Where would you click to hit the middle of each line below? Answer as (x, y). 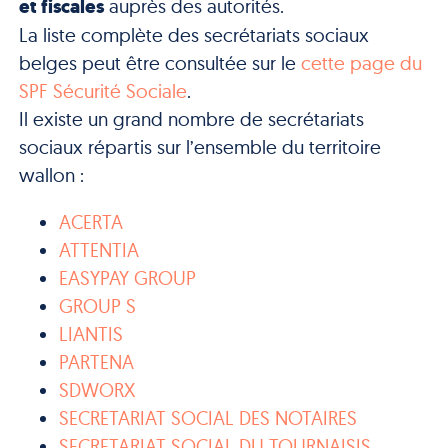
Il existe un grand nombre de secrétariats (191, 118)
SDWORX (96, 389)
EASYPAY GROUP (127, 277)
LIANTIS (90, 333)
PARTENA (96, 361)
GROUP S (97, 305)
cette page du (361, 62)
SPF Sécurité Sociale (102, 90)
